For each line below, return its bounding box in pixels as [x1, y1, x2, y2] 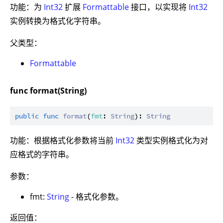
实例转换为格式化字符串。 [10, 15, 106, 26]
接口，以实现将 [129, 1, 189, 12]
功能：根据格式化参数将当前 [10, 134, 115, 146]
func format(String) [10, 85, 87, 96]
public [15, 111, 39, 120]
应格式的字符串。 [10, 148, 74, 160]
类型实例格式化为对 [134, 134, 208, 146]
